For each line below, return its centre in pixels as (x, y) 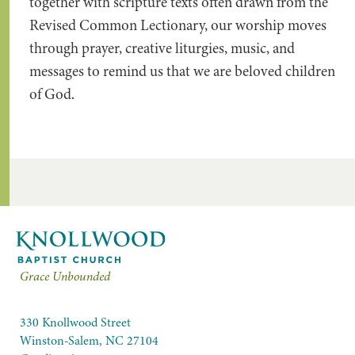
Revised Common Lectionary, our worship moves (178, 25)
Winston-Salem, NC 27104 (89, 341)
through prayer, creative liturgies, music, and (162, 48)
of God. (52, 94)
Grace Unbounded (65, 277)
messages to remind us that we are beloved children (182, 71)
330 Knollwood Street (75, 323)
